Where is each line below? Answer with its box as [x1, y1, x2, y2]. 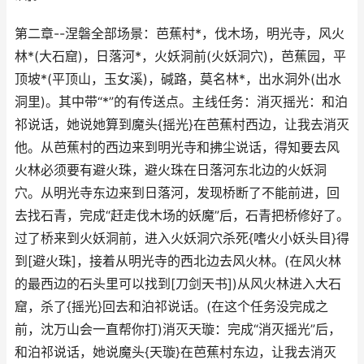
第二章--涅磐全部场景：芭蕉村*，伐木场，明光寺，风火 [15, 26, 344, 41]
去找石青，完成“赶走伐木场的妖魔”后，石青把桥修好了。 [15, 208, 349, 223]
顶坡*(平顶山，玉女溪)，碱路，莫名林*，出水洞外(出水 [15, 71, 341, 87]
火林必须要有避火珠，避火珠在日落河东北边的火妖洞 [15, 162, 327, 178]
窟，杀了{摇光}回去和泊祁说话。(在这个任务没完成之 [15, 299, 328, 314]
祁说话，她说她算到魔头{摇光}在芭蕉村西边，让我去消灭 [15, 117, 349, 132]
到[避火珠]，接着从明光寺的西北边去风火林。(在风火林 [15, 253, 341, 269]
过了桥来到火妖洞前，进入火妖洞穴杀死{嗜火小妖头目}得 [15, 231, 349, 246]
